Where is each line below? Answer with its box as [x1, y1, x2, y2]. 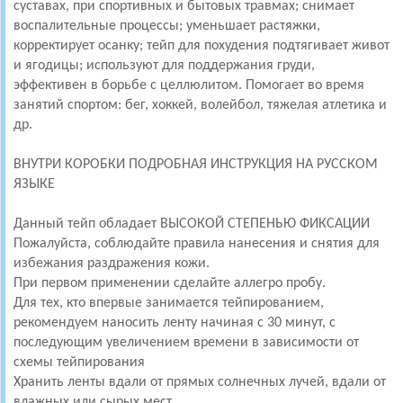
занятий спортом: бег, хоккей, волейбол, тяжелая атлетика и [13, 98, 387, 113]
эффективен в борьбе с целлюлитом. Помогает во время [13, 78, 364, 94]
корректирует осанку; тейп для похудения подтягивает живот [13, 39, 390, 54]
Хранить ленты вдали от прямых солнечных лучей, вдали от [13, 375, 386, 390]
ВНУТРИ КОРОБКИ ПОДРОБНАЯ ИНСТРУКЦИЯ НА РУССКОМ [13, 157, 378, 173]
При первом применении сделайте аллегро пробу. [13, 276, 326, 291]
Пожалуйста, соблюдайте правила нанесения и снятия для [13, 237, 380, 252]
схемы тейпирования [13, 355, 145, 371]
